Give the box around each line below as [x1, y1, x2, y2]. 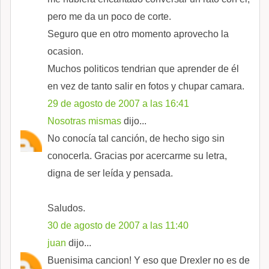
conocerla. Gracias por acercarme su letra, [47, 150, 227, 161]
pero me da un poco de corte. [47, 11, 171, 22]
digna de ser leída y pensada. [47, 168, 173, 178]
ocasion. [47, 46, 83, 56]
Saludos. [47, 202, 85, 213]
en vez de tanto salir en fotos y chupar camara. [47, 80, 244, 91]
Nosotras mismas [47, 115, 121, 126]
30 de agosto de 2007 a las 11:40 [47, 220, 189, 231]
